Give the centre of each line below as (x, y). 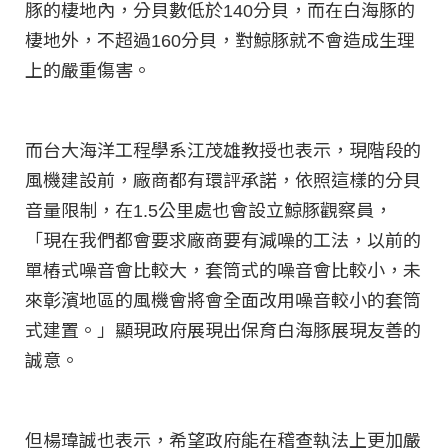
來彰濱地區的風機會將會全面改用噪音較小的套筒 (223, 301)
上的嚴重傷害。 (88, 71)
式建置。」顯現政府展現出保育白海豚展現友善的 (223, 331)
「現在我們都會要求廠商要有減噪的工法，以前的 (223, 241)
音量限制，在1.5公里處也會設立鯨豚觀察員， (208, 211)
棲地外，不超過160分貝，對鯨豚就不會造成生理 (220, 41)
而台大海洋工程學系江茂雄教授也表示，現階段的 (223, 151)
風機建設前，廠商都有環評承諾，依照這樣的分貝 (223, 181)
